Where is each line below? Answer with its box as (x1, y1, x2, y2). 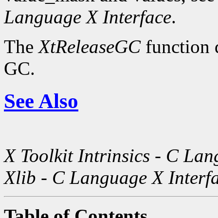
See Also (4, 90, 78, 113)
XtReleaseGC (38, 36, 141, 57)
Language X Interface (4, 6, 171, 28)
